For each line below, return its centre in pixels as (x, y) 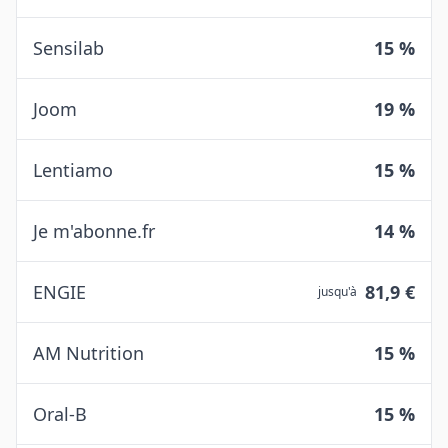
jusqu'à (337, 291)
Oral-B (60, 414)
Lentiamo (73, 170)
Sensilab (68, 48)
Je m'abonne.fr (94, 231)
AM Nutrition (88, 353)
